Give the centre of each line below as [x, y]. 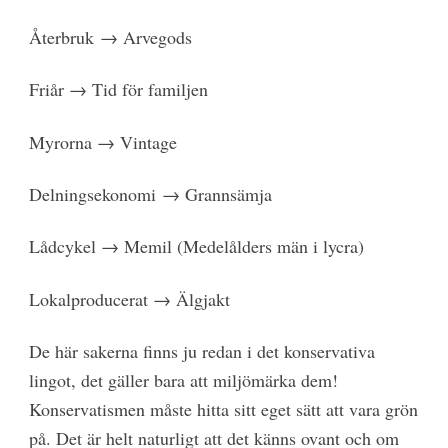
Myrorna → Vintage [102, 141]
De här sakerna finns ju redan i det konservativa [201, 351]
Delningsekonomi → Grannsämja [150, 194]
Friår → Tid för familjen [118, 89]
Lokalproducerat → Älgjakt [129, 298]
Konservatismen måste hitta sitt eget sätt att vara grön [223, 409]
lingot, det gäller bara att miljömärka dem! [183, 380]
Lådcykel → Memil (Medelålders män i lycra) [196, 246]
